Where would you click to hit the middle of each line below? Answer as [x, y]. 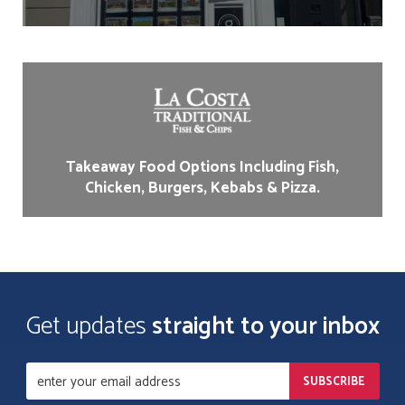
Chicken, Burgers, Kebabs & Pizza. [202, 188]
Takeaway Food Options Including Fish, [202, 168]
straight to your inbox [265, 327]
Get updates [89, 327]
